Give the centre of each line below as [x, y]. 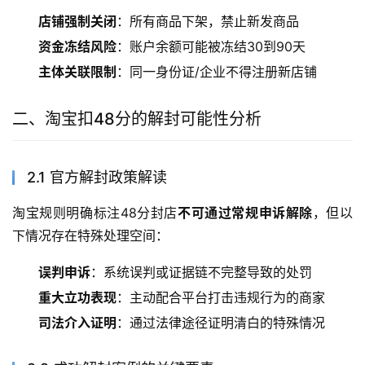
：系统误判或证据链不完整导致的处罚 [201, 272]
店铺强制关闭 [77, 21]
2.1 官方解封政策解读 [97, 177]
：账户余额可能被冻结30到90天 [211, 46]
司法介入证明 [77, 322]
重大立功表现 [77, 297]
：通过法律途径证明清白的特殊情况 [221, 322]
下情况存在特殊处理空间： [90, 235]
